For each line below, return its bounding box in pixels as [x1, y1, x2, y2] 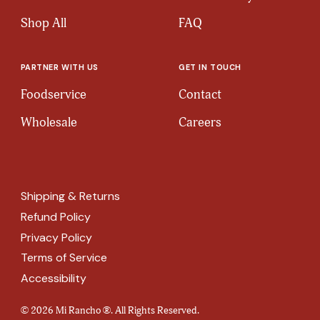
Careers [179, 114, 222, 131]
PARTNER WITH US [20, 62, 99, 73]
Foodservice [20, 86, 86, 103]
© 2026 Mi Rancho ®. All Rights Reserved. [20, 304, 199, 318]
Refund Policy [20, 209, 91, 224]
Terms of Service [20, 250, 107, 266]
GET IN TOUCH [179, 62, 241, 73]
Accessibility [20, 271, 86, 286]
